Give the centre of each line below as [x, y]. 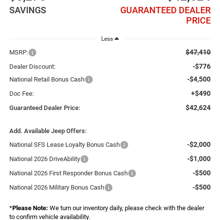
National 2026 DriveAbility [44, 159]
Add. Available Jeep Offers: [48, 131]
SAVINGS [27, 10]
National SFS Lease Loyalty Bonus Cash [64, 144]
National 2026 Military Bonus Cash [56, 187]
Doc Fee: [21, 93]
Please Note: [30, 208]
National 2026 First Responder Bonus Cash [68, 173]
